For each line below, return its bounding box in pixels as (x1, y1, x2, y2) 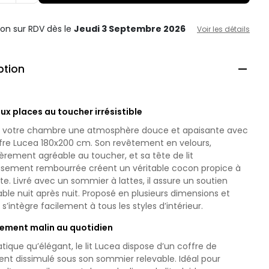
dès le (47, 23, 74, 35)
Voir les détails (196, 23, 250, 34)
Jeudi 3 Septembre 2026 (74, 23, 186, 35)
